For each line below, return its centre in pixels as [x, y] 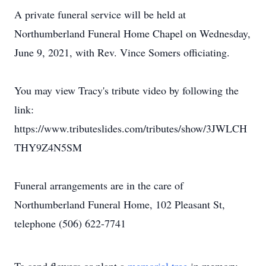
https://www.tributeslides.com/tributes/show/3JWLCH [131, 128]
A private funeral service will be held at [100, 14]
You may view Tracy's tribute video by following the [126, 90]
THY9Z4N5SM [48, 147]
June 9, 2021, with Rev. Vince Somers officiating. [122, 52]
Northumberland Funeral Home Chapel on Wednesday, [132, 33]
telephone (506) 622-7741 [70, 223]
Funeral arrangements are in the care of [99, 185]
